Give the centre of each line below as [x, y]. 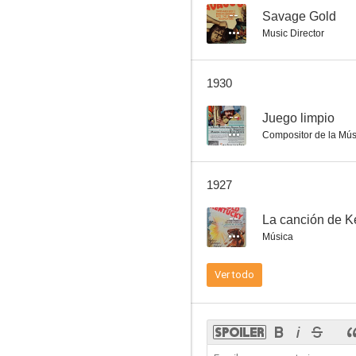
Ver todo [234, 275]
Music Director [293, 33]
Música [278, 237]
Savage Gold [299, 16]
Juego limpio [298, 118]
